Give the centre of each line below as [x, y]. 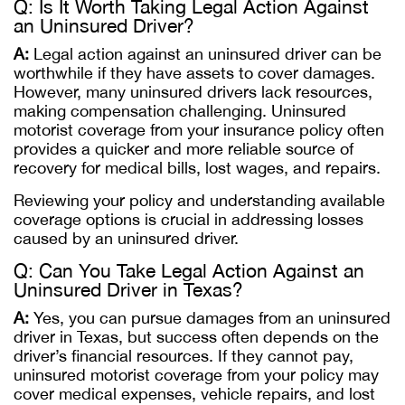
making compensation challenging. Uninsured [180, 111]
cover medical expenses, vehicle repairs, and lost [194, 394]
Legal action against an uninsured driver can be [205, 54]
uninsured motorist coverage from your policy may [196, 375]
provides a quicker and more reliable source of [184, 149]
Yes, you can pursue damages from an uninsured [210, 318]
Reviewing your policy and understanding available [199, 200]
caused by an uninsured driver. [126, 238]
